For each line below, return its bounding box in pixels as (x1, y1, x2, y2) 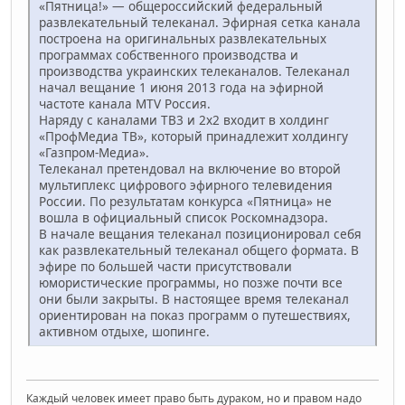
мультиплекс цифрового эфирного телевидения (39, 175, 333, 193)
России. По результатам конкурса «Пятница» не (39, 192, 332, 210)
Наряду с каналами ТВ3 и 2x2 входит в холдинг (39, 110, 329, 128)
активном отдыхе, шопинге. (39, 322, 210, 340)
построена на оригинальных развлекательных (39, 29, 326, 47)
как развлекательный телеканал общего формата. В (39, 240, 359, 259)
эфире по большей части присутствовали (39, 257, 292, 275)
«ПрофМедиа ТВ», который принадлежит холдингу (39, 127, 348, 145)
